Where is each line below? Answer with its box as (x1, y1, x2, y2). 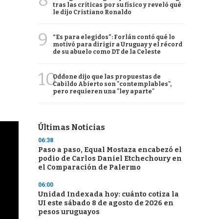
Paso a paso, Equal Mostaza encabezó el (38, 146, 182, 154)
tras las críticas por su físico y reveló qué (53, 1, 181, 8)
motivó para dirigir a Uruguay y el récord (53, 41, 182, 48)
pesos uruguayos (38, 208, 100, 216)
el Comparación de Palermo (38, 163, 141, 172)
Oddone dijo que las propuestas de (53, 73, 161, 80)
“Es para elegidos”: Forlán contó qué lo (53, 34, 175, 41)
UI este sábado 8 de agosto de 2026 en (38, 199, 174, 207)
